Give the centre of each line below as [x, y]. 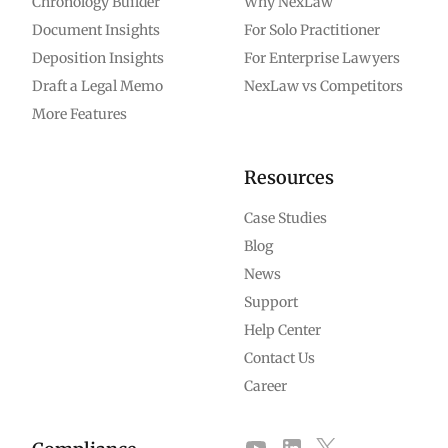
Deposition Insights [98, 58]
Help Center [282, 330]
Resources [289, 177]
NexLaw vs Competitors [323, 86]
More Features [79, 114]
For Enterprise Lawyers [322, 58]
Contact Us [279, 358]
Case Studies [285, 218]
